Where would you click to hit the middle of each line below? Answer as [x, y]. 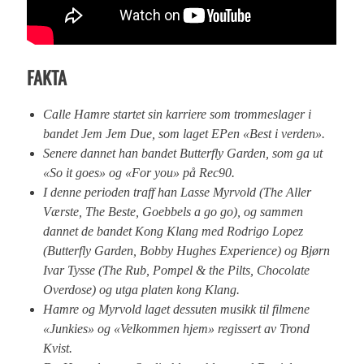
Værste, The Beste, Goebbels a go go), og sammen [173, 212]
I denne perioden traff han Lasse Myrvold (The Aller [178, 193]
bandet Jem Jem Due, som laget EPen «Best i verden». [184, 134]
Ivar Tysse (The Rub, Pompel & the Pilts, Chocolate [177, 271]
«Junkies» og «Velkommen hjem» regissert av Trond [177, 329]
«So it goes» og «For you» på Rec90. [139, 173]
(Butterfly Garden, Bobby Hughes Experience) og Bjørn [187, 251]
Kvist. [58, 349]
